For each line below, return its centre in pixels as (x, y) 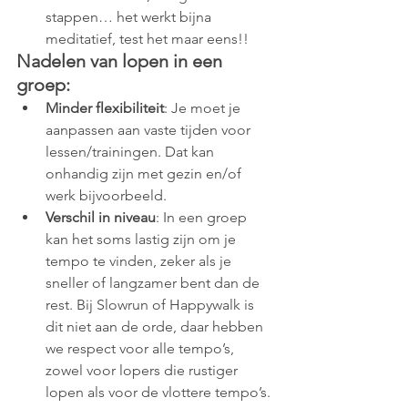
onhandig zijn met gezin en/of (145, 173)
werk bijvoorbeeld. (106, 195)
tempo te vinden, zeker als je (140, 260)
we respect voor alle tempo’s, (142, 348)
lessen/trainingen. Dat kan (132, 151)
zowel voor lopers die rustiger (143, 370)
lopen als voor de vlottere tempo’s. (160, 392)
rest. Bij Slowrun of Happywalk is (152, 304)
